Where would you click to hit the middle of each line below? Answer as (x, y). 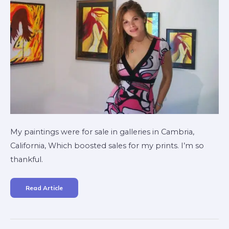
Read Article (44, 188)
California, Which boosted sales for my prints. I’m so (107, 145)
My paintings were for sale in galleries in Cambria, (102, 132)
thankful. (27, 159)
